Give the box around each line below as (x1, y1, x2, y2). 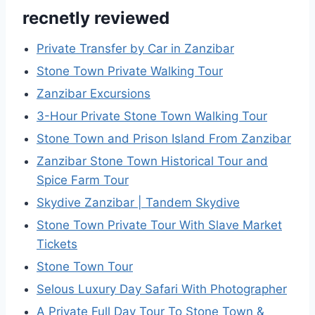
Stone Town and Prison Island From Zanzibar (37, 131, 291, 146)
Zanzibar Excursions (37, 86, 150, 101)
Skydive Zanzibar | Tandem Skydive (37, 195, 240, 210)
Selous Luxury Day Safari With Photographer (37, 282, 287, 297)
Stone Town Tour (37, 259, 133, 274)
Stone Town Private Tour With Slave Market (37, 218, 282, 233)
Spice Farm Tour (37, 173, 129, 188)
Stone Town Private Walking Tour (37, 64, 223, 79)
